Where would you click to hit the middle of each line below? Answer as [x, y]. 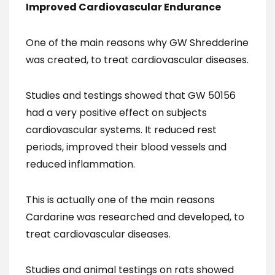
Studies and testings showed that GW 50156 [131, 95]
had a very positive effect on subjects [116, 113]
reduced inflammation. [80, 164]
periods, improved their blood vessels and [126, 147]
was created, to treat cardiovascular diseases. [137, 60]
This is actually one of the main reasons [120, 200]
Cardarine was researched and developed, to [135, 217]
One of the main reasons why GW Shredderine [137, 43]
